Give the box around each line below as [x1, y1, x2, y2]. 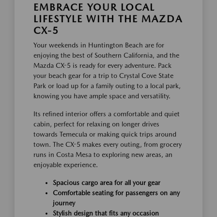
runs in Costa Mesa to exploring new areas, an [33, 150, 172, 158]
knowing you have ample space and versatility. [33, 92, 170, 100]
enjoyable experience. [33, 160, 98, 169]
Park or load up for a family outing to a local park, [33, 81, 181, 90]
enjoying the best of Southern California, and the [33, 51, 179, 59]
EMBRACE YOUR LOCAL [33, 1, 155, 13]
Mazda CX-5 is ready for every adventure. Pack [33, 61, 171, 69]
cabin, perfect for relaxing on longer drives [33, 120, 159, 128]
